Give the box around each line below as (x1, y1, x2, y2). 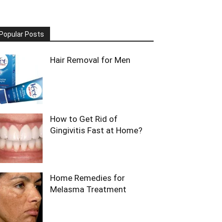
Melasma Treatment (50, 184, 126, 194)
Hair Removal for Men (50, 55, 130, 65)
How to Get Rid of (50, 114, 117, 124)
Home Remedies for (50, 173, 125, 183)
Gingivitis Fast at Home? (50, 125, 142, 135)
